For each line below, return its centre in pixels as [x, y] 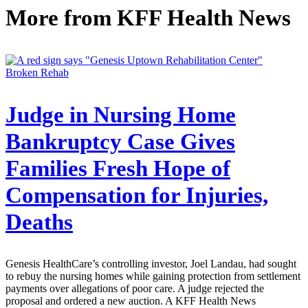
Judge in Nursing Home [121, 114]
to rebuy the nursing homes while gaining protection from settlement [153, 276]
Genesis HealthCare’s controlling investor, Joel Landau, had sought [151, 264]
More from [61, 18]
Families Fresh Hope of [118, 168]
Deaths [39, 222]
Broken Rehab [37, 72]
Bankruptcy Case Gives [120, 141]
